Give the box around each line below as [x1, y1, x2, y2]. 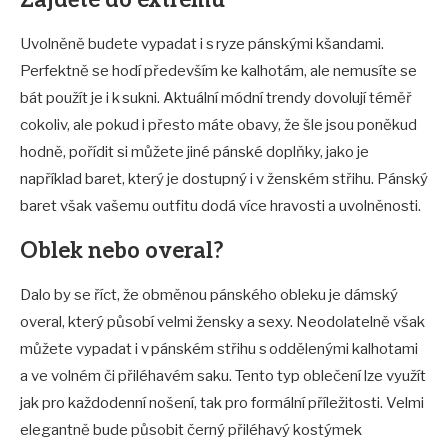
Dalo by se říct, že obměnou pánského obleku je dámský [20, 286, 398, 305]
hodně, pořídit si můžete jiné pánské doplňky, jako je [20, 143, 369, 162]
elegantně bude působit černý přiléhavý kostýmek [20, 421, 362, 440]
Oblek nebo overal [20, 238, 213, 265]
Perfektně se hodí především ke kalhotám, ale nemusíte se [20, 62, 417, 81]
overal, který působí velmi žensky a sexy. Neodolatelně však [20, 313, 425, 332]
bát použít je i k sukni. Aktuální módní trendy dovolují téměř [20, 89, 412, 108]
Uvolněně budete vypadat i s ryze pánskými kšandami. [20, 35, 384, 54]
